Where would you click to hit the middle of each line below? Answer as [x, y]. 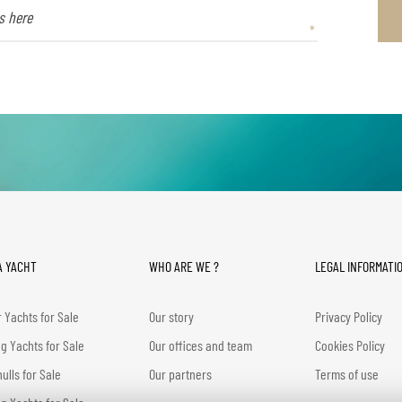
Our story [171, 317]
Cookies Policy [350, 345]
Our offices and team [200, 345]
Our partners [180, 374]
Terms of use [346, 374]
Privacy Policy [348, 317]
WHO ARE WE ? [184, 267]
